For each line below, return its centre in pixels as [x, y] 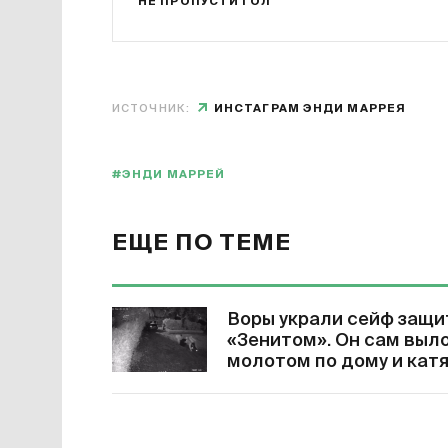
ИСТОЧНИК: [151, 108]
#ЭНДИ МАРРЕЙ [169, 174]
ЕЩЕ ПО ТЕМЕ [202, 244]
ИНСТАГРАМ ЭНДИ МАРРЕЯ [310, 108]
